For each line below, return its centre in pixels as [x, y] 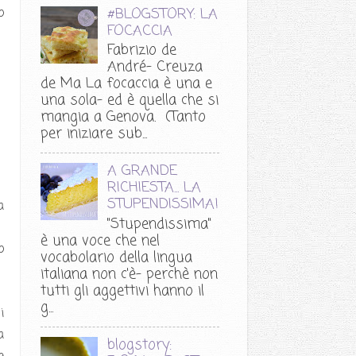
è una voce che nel [100, 240]
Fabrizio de [142, 50]
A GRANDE [143, 171]
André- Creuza [155, 67]
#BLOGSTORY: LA [163, 14]
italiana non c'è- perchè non [129, 274]
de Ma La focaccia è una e [126, 84]
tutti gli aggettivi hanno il [122, 290]
